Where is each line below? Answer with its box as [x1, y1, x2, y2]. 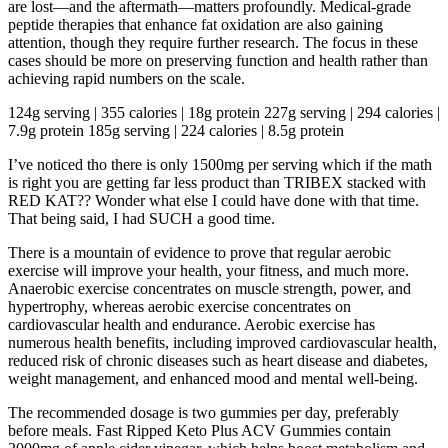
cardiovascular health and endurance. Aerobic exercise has [8, 315, 375, 333]
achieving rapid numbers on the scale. [8, 69, 245, 87]
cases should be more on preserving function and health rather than [8, 51, 428, 69]
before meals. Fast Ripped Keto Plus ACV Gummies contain [8, 421, 391, 439]
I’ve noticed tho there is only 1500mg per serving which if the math [8, 155, 432, 173]
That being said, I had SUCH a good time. [8, 209, 275, 227]
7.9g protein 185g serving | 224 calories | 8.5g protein [8, 121, 344, 139]
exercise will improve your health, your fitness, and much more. [8, 261, 409, 279]
